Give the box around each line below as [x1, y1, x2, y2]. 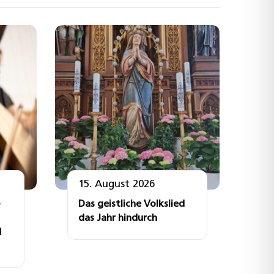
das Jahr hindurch [78, 213, 157, 223]
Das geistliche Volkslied [78, 199, 185, 209]
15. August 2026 [78, 179, 155, 190]
